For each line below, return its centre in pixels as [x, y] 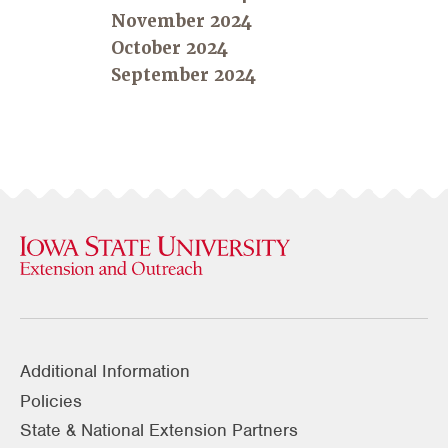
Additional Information [105, 371]
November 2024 [181, 21]
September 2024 [183, 75]
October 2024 [169, 48]
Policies [51, 400]
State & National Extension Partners [159, 430]
